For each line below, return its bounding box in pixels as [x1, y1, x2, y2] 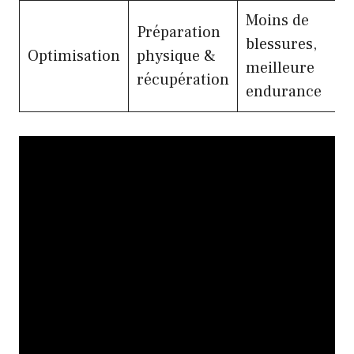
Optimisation [28, 45, 120, 66]
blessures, [246, 33, 317, 55]
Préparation [137, 21, 220, 43]
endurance [246, 81, 322, 102]
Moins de [246, 9, 309, 31]
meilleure [246, 57, 314, 78]
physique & [137, 45, 216, 66]
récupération [137, 69, 229, 90]
